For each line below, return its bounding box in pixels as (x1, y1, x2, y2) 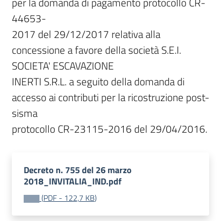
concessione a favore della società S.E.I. (12, 42, 181, 58)
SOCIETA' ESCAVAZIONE (12, 58, 114, 74)
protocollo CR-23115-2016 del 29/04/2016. (12, 121, 207, 137)
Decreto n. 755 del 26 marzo (24, 163, 132, 177)
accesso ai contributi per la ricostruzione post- (12, 89, 209, 105)
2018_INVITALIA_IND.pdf (24, 175, 121, 188)
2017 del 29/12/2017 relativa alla (12, 26, 160, 42)
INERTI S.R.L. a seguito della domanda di (12, 74, 184, 89)
